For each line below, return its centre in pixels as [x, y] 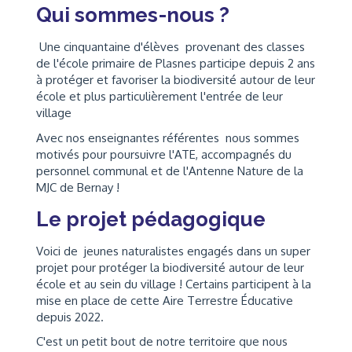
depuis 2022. [70, 317]
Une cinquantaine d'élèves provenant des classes [170, 47]
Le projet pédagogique [151, 219]
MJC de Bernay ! [78, 187]
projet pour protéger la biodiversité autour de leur [170, 267]
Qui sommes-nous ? [133, 15]
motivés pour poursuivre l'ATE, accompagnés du [164, 154]
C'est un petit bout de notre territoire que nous [162, 342]
